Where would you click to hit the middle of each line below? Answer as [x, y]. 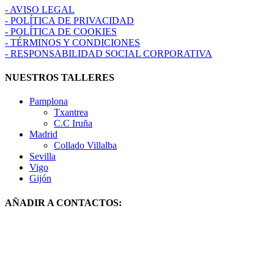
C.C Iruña [73, 124]
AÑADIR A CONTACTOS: [63, 202]
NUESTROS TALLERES [60, 78]
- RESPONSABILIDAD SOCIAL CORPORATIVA [109, 53]
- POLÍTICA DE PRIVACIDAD [69, 20]
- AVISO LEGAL [40, 9]
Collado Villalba [85, 146]
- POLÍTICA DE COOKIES [61, 31]
